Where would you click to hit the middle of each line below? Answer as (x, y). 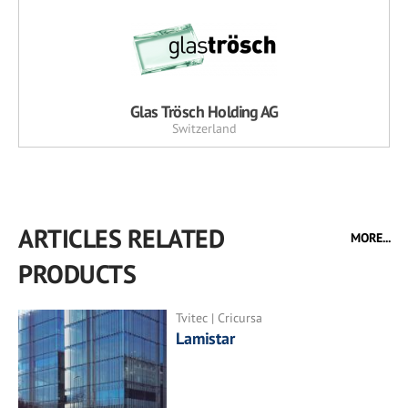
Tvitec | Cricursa (219, 318)
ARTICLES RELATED (121, 239)
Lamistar (208, 339)
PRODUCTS (77, 274)
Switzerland (204, 129)
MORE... (371, 238)
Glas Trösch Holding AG (204, 112)
